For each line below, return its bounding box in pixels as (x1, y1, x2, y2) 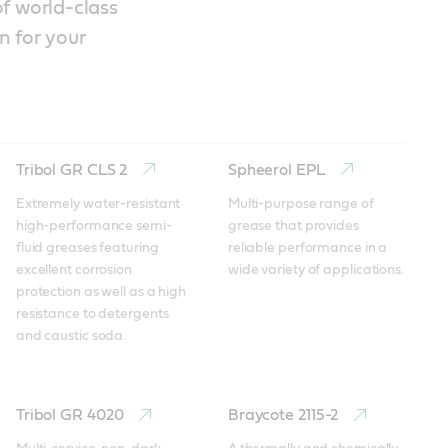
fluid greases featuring (15, 240, 159, 255)
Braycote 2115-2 (227, 407, 343, 424)
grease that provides (227, 218, 359, 233)
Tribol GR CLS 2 (15, 161, 132, 178)
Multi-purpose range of (227, 196, 374, 211)
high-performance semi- (15, 218, 172, 233)
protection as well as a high (15, 284, 187, 299)
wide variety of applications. (227, 262, 404, 277)
